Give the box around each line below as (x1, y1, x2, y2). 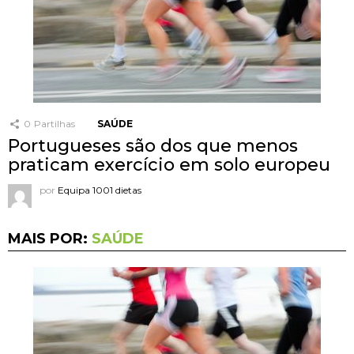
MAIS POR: (8, 230, 92, 248)
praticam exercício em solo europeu (8, 154, 330, 176)
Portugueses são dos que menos (8, 135, 298, 157)
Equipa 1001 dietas (58, 184, 141, 197)
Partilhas (34, 118, 75, 130)
